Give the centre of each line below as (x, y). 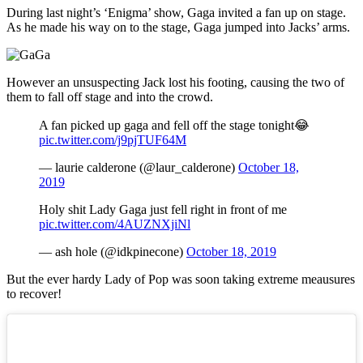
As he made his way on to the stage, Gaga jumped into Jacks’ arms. (178, 28)
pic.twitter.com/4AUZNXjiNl (115, 224)
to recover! (34, 294)
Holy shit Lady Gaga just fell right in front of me (163, 210)
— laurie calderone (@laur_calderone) (139, 168)
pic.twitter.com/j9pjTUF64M (113, 140)
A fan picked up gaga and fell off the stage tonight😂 (174, 126)
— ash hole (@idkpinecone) (113, 252)
